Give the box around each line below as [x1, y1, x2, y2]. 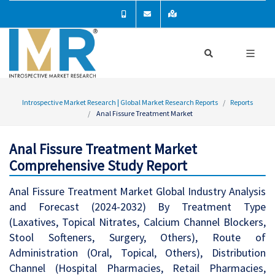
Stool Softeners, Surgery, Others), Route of [9, 230, 266, 244]
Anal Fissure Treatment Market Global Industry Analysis [9, 184, 266, 198]
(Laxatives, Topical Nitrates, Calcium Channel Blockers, [9, 215, 266, 229]
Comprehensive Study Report [9, 157, 187, 174]
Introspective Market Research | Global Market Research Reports [22, 98, 218, 107]
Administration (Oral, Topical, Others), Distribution [9, 246, 266, 260]
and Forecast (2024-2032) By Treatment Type [9, 199, 266, 214]
